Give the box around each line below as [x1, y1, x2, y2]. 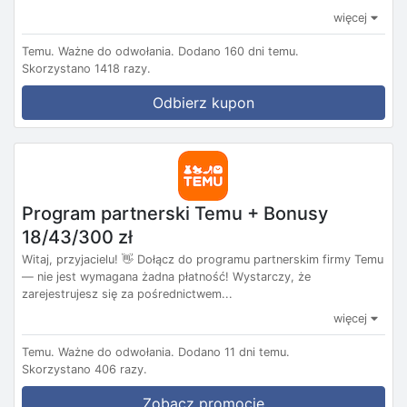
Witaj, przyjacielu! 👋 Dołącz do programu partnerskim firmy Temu [22, 253, 383, 267]
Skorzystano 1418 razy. [22, 62, 151, 76]
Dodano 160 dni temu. [178, 45, 299, 59]
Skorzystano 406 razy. [22, 362, 147, 377]
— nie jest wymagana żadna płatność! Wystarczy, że [22, 270, 311, 284]
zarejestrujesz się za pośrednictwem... [22, 287, 233, 302]
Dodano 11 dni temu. [178, 345, 290, 360]
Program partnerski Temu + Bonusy [22, 202, 328, 224]
